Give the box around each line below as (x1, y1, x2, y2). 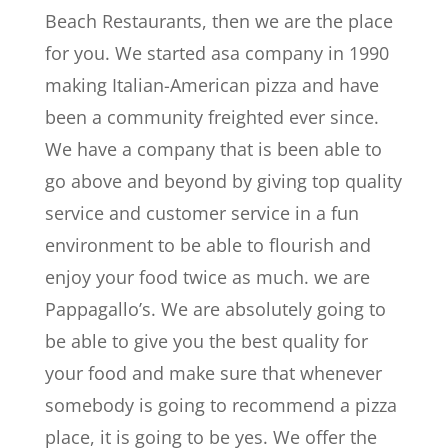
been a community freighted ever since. (44, 105, 379, 130)
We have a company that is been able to (44, 137, 382, 162)
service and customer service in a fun (44, 201, 359, 226)
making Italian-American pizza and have (44, 73, 379, 98)
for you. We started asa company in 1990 (44, 41, 389, 66)
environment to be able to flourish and (44, 233, 371, 258)
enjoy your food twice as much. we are (44, 265, 370, 290)
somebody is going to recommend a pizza (44, 393, 397, 418)
